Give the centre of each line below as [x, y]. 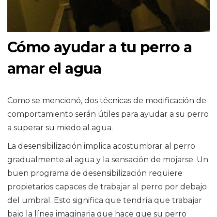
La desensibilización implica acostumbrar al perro [101, 146]
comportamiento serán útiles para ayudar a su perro [108, 114]
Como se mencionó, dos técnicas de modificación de [107, 100]
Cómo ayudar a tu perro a [100, 47]
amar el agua [54, 68]
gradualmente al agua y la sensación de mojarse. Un [108, 159]
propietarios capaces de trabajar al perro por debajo [107, 186]
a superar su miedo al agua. [60, 127]
